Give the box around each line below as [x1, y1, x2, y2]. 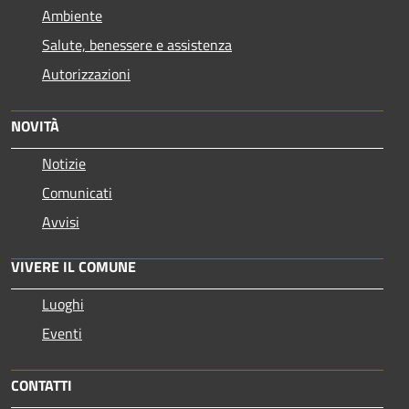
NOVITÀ [11, 114, 59, 137]
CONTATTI [11, 373, 72, 396]
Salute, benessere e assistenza [42, 33, 232, 56]
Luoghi [42, 292, 84, 315]
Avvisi [42, 210, 79, 233]
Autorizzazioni [42, 62, 131, 85]
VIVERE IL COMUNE [11, 255, 136, 278]
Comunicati [42, 181, 112, 204]
